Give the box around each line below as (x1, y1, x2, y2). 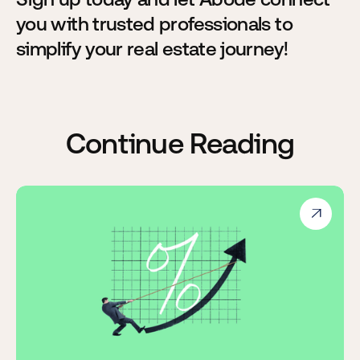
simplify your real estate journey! (16, 38, 288, 60)
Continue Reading (65, 127, 295, 160)
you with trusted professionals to (16, 13, 292, 35)
